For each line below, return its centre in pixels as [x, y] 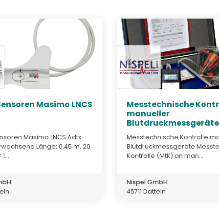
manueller [148, 114]
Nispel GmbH [147, 182]
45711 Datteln [146, 191]
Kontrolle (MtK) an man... [165, 155]
